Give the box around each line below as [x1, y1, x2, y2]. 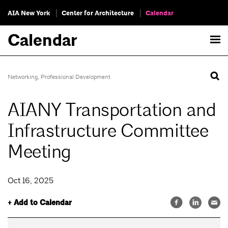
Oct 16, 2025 [8, 176, 53, 186]
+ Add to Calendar [8, 197, 72, 208]
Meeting [8, 140, 71, 164]
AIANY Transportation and [8, 98, 216, 122]
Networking [8, 73, 38, 81]
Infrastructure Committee [8, 119, 208, 143]
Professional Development [41, 73, 110, 81]
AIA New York [8, 9, 50, 18]
